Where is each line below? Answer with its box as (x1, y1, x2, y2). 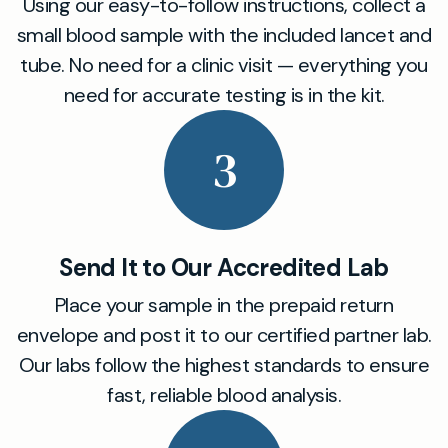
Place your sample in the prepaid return (54, 292, 394, 318)
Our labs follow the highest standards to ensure (18, 352, 430, 378)
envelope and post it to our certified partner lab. (16, 322, 432, 348)
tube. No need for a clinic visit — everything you (20, 52, 428, 78)
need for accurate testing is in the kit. (63, 82, 385, 108)
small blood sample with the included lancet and (16, 22, 432, 48)
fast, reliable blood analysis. (107, 382, 341, 408)
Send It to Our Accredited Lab (59, 252, 389, 283)
